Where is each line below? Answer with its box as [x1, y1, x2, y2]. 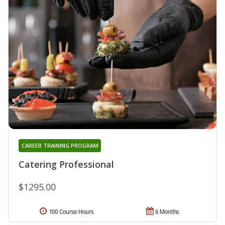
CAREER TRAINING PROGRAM [21, 141, 98, 149]
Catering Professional [19, 158, 114, 170]
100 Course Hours [48, 207, 94, 216]
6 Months [155, 207, 179, 216]
